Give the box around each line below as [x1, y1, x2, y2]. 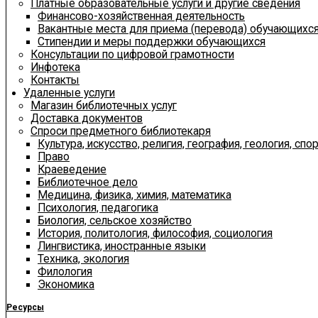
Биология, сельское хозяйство [38, 214, 192, 227]
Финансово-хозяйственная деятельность [38, 9, 245, 23]
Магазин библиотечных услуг [31, 99, 177, 112]
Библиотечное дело [38, 175, 138, 189]
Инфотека [31, 60, 80, 74]
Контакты [31, 73, 79, 87]
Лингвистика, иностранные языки [38, 239, 206, 253]
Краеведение [38, 163, 106, 176]
